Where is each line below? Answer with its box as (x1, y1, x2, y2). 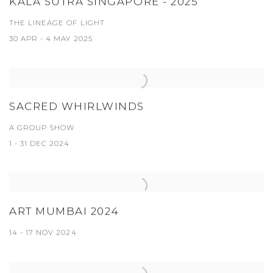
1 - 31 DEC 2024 (9, 139, 70, 148)
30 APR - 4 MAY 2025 (9, 34, 93, 43)
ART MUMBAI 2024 (9, 205, 119, 218)
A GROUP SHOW (9, 123, 76, 132)
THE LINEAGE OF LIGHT (9, 18, 105, 27)
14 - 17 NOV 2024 (9, 228, 77, 237)
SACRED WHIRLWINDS (9, 100, 145, 113)
